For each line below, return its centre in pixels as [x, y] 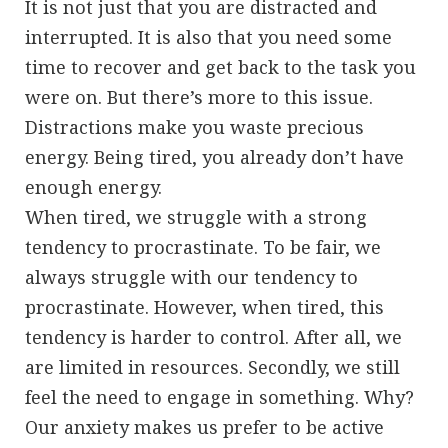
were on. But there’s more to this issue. [199, 96]
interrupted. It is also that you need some [208, 36]
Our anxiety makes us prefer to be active [204, 426]
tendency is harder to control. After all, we [213, 336]
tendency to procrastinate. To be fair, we [203, 246]
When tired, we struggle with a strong [196, 216]
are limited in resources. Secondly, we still [212, 366]
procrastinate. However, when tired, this [204, 306]
